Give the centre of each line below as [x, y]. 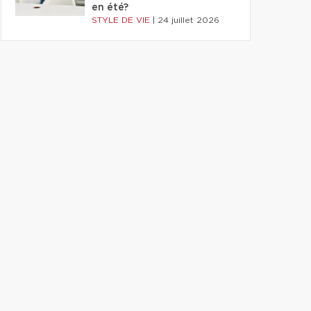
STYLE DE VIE [122, 20]
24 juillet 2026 [188, 20]
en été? [110, 8]
